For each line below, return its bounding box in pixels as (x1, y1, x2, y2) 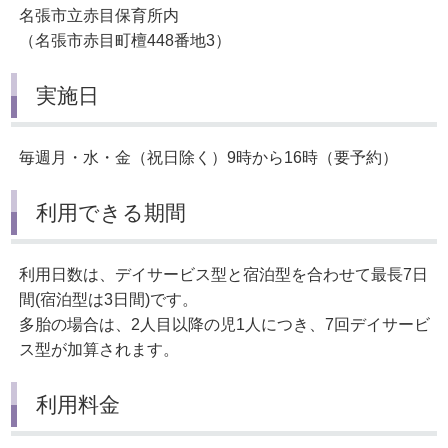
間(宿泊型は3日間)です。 (19, 290, 199, 308)
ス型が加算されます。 (19, 340, 180, 358)
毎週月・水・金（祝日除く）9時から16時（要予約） (19, 148, 399, 166)
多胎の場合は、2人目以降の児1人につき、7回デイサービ (19, 315, 431, 333)
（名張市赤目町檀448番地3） (19, 31, 232, 49)
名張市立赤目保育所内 (19, 6, 180, 24)
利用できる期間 (36, 201, 187, 225)
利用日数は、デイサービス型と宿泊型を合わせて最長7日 (19, 265, 429, 283)
